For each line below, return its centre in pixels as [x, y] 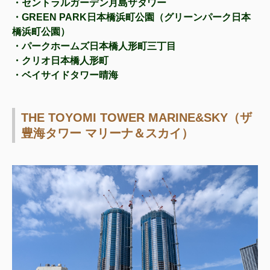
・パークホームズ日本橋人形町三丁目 [94, 46]
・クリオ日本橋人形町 [60, 60]
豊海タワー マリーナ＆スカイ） [107, 133]
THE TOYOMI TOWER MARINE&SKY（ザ [137, 117]
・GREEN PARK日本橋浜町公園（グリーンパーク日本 [131, 17]
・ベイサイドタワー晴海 [65, 75]
